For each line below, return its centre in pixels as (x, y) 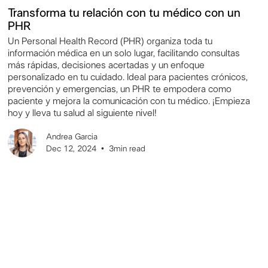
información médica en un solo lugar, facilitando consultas (124, 53)
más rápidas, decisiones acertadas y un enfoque (106, 65)
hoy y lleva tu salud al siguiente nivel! (83, 113)
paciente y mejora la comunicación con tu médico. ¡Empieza (129, 101)
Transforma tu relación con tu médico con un (124, 13)
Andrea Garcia (72, 137)
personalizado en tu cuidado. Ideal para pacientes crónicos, (128, 77)
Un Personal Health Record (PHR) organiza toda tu (110, 41)
